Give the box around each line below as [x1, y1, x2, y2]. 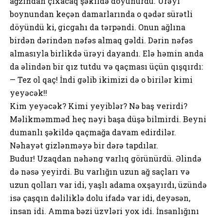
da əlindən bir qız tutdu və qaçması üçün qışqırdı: [10, 61, 203, 72]
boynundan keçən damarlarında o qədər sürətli [10, 8, 193, 19]
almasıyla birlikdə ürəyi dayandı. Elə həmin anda [10, 48, 203, 58]
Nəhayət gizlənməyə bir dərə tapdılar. [10, 140, 158, 150]
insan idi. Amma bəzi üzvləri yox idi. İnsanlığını [10, 205, 199, 216]
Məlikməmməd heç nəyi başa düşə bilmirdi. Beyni [10, 113, 206, 124]
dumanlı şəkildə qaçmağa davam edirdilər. [10, 127, 176, 137]
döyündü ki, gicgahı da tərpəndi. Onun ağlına [10, 21, 185, 32]
